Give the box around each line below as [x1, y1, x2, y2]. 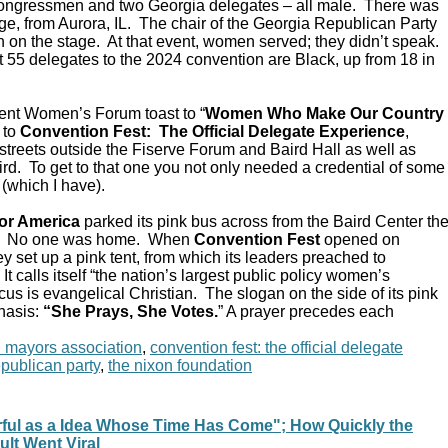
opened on [320, 231, 400, 249]
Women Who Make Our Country [205, 105, 444, 123]
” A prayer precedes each [218, 303, 394, 321]
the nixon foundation [108, 357, 252, 375]
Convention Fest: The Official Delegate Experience [20, 123, 405, 141]
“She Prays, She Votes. [43, 303, 218, 321]
